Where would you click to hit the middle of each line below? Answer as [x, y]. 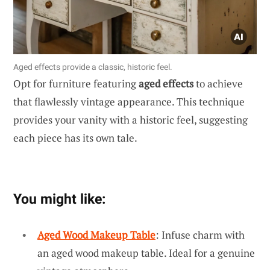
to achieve [218, 83]
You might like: [59, 199]
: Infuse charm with [200, 234]
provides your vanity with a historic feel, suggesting [130, 119]
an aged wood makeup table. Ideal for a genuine [146, 253]
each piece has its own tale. [75, 137]
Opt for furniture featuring [76, 83]
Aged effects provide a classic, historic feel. [93, 67]
